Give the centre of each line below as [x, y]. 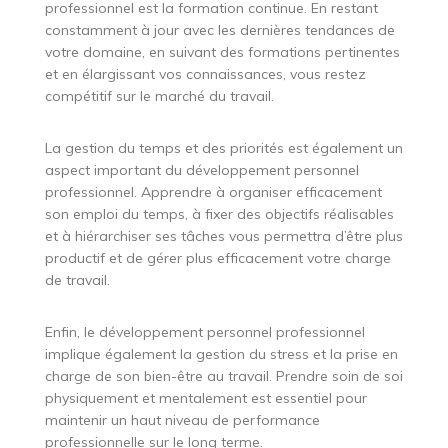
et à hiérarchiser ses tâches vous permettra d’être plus [223, 235]
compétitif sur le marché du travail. [159, 95]
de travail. [77, 279]
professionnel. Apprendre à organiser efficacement [213, 191]
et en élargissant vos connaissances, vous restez [205, 73]
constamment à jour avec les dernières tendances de [219, 29]
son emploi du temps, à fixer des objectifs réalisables [219, 213]
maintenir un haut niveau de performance [182, 419]
